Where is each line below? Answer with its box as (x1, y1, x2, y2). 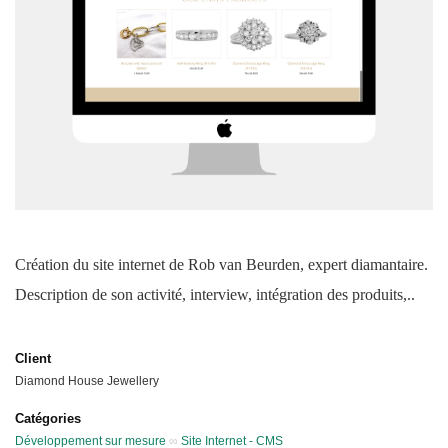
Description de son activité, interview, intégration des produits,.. (15, 286, 415, 304)
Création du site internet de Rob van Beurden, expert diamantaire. (15, 256, 428, 274)
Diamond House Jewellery (15, 374, 159, 389)
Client (15, 351, 51, 367)
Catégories (15, 411, 81, 427)
